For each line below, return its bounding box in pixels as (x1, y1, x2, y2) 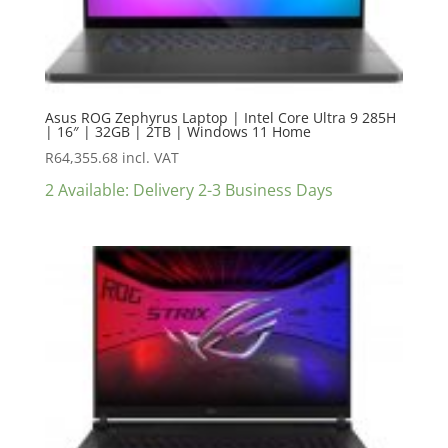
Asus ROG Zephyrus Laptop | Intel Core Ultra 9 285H (44, 108, 396, 128)
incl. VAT (121, 148, 179, 168)
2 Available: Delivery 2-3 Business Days (44, 179, 333, 202)
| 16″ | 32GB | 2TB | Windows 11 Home (44, 122, 311, 142)
